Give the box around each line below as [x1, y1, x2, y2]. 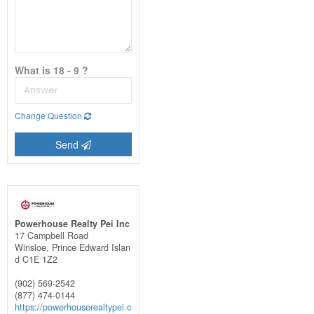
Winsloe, [14, 240, 52, 254]
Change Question [14, 109, 84, 121]
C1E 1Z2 [22, 252, 57, 266]
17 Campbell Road [14, 228, 88, 242]
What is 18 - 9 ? [14, 62, 88, 77]
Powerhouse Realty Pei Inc [14, 217, 130, 230]
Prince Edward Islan [51, 240, 130, 254]
